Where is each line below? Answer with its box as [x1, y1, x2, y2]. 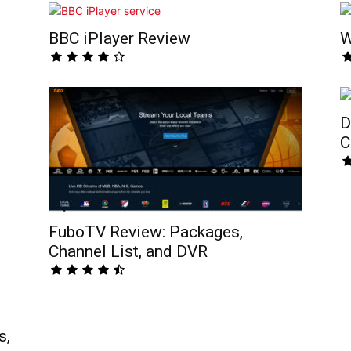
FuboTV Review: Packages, [49, 223, 243, 241]
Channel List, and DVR [49, 242, 208, 261]
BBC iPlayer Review [49, 29, 190, 48]
